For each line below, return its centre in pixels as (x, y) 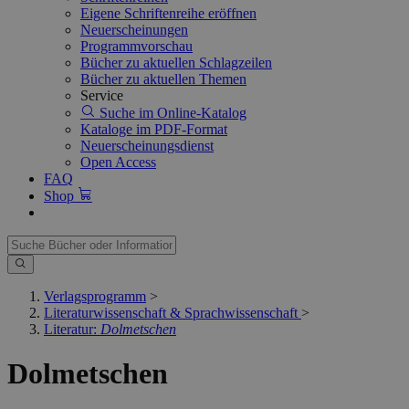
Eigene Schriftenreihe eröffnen (168, 13)
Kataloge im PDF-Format (154, 129)
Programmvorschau (136, 46)
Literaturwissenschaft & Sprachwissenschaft (171, 313)
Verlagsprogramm (95, 296)
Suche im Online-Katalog (171, 113)
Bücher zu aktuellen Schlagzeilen (176, 63)
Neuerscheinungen (134, 30)
